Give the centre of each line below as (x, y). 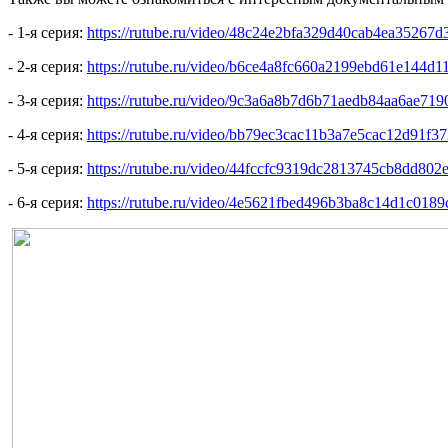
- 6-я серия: (47, 203)
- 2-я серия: (47, 67)
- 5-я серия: (47, 169)
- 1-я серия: (47, 33)
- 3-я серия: (47, 101)
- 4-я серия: (47, 135)
